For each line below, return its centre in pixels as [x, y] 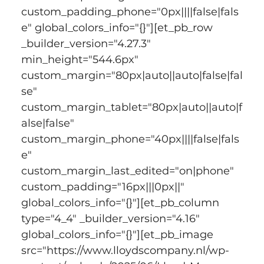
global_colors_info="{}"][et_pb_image [118, 234]
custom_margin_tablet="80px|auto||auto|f [131, 107]
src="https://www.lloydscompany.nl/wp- [125, 250]
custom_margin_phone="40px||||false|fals [130, 139]
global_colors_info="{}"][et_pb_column [121, 202]
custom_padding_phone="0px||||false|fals [130, 11]
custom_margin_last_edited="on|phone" [129, 171]
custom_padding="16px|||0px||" [104, 187]
